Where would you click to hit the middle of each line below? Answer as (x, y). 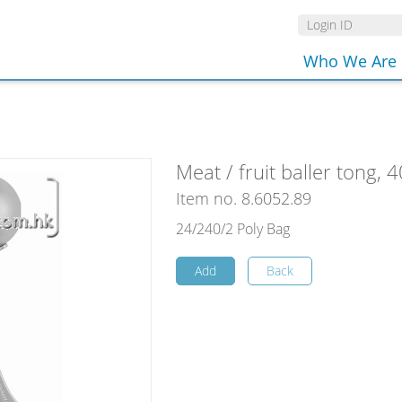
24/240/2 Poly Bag (232, 229)
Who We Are (350, 61)
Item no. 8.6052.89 (243, 198)
